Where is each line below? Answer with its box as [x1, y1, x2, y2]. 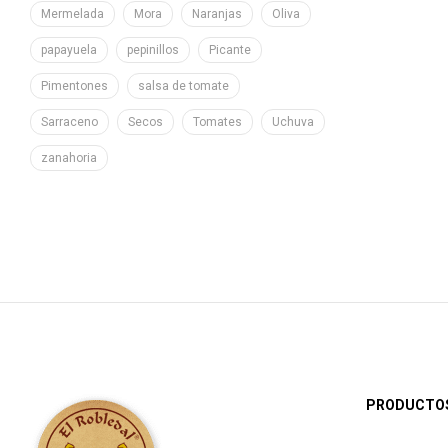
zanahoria [41, 150, 97, 165]
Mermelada [41, 6, 104, 21]
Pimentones [41, 78, 108, 93]
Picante [209, 42, 251, 57]
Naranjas [192, 6, 242, 21]
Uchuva [272, 114, 314, 129]
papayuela [41, 42, 97, 57]
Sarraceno [41, 114, 98, 129]
